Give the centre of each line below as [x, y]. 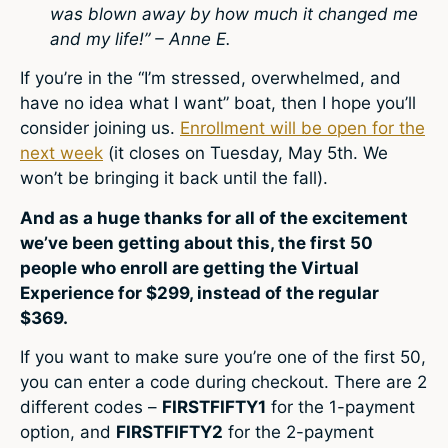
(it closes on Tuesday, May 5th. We [245, 153]
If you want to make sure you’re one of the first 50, [223, 357]
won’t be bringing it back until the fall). [174, 178]
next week [61, 153]
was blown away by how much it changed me [234, 13]
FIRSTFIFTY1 [214, 407]
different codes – [91, 407]
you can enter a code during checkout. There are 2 [223, 382]
